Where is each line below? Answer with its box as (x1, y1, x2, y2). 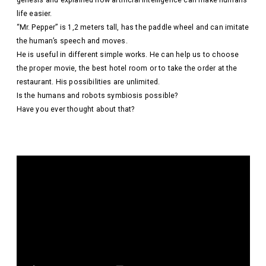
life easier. (16, 9, 52, 18)
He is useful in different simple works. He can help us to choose (16, 50, 239, 59)
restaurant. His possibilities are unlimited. (16, 78, 160, 86)
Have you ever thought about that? (16, 105, 135, 113)
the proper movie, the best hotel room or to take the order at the (16, 64, 237, 72)
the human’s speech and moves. (16, 37, 128, 45)
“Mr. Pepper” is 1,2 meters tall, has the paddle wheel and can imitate (16, 23, 249, 31)
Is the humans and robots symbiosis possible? (16, 91, 178, 100)
